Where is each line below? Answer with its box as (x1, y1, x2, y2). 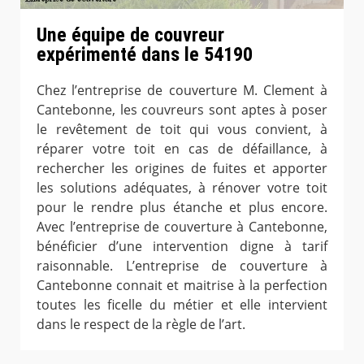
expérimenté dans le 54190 (37, 42, 253, 66)
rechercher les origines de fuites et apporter (37, 158, 327, 177)
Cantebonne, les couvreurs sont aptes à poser (37, 100, 327, 119)
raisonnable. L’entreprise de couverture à (37, 256, 327, 275)
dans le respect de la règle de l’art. (37, 314, 245, 333)
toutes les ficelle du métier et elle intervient (37, 295, 327, 314)
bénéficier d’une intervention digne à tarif (37, 236, 327, 255)
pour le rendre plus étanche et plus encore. (37, 197, 327, 216)
